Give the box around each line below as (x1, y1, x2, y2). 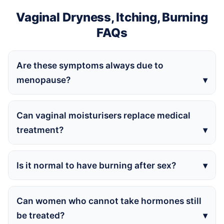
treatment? (16, 124, 63, 135)
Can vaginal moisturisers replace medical (16, 110, 190, 121)
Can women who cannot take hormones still (16, 195, 201, 206)
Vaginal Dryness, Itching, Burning (16, 10, 208, 25)
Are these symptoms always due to (16, 60, 163, 71)
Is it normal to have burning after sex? (16, 160, 176, 171)
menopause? (16, 74, 70, 85)
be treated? (16, 210, 64, 221)
